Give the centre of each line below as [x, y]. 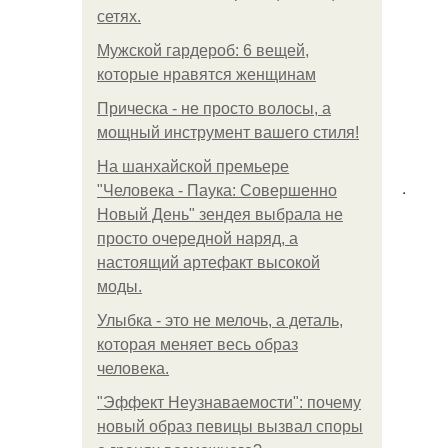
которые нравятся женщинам [206, 74]
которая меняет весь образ [197, 344]
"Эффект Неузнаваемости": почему [229, 402]
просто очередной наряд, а [197, 238]
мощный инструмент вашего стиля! [228, 132]
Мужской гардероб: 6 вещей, [203, 50]
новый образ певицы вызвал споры [230, 426]
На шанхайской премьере [193, 166]
